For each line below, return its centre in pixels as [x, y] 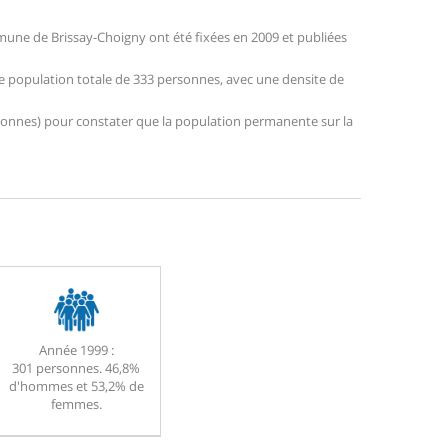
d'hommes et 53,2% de [76, 386]
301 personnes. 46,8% [76, 368]
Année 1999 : [76, 350]
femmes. [76, 404]
